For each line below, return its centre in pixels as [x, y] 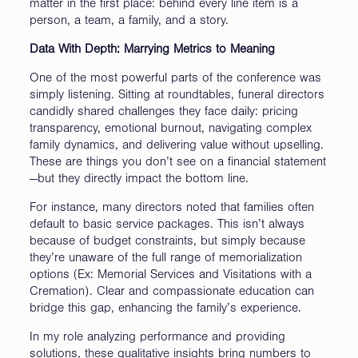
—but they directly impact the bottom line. [139, 179]
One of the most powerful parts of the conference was [175, 79]
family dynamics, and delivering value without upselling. [176, 146]
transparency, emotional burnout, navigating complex [170, 129]
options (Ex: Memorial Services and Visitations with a [170, 275]
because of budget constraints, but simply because [167, 242]
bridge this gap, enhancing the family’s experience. [165, 309]
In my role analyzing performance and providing [157, 338]
